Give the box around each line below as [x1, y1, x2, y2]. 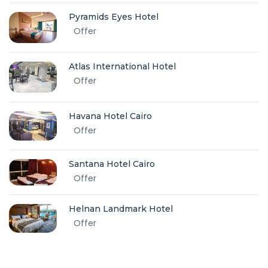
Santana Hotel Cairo [69, 159, 155, 170]
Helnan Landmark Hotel [69, 203, 173, 215]
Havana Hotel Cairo [69, 110, 152, 121]
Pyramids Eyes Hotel [69, 11, 159, 22]
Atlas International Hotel [69, 61, 176, 72]
